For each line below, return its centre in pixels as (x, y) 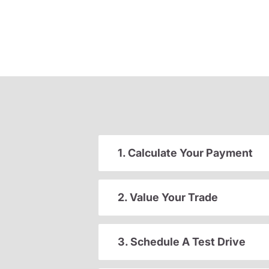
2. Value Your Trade (168, 198)
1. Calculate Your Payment (185, 153)
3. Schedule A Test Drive (182, 242)
